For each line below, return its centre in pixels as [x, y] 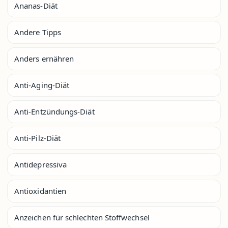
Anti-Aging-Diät [42, 85]
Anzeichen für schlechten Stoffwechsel [82, 217]
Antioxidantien [40, 191]
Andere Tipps [38, 32]
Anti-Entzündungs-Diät [54, 111]
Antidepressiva [41, 164]
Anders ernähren [44, 58]
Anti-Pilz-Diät [38, 138]
